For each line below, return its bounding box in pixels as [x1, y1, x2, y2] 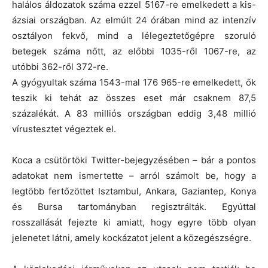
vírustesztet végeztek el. [12, 123, 116, 135]
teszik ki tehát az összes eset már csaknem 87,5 [12, 92, 256, 103]
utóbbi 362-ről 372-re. [12, 60, 108, 72]
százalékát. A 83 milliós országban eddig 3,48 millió [12, 107, 256, 119]
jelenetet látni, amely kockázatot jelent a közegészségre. [12, 232, 251, 243]
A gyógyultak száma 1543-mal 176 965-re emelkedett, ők [12, 76, 256, 88]
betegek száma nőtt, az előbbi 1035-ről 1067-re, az [12, 45, 256, 57]
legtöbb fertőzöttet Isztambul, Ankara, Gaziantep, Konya [12, 185, 256, 197]
